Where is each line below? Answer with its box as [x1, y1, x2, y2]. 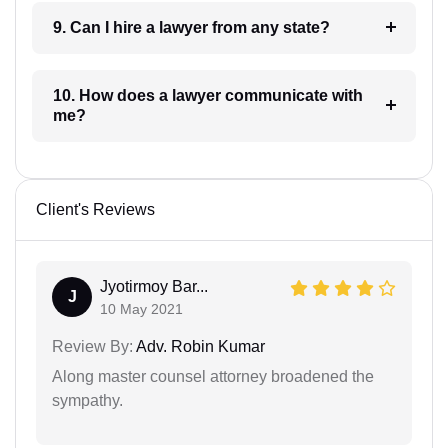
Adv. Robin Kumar [133, 337, 265, 355]
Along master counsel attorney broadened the [52, 367, 374, 385]
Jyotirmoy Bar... [100, 277, 208, 295]
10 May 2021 [100, 300, 183, 317]
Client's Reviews [36, 200, 155, 218]
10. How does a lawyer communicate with [52, 86, 172, 104]
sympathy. [52, 391, 123, 409]
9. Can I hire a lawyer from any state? [158, 18, 330, 36]
